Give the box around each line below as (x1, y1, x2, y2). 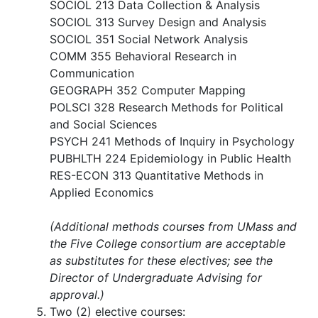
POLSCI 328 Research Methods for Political (50, 100, 283, 114)
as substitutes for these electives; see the (50, 253, 273, 268)
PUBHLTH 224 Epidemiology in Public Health (50, 151, 291, 165)
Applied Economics (50, 185, 153, 199)
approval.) (50, 287, 104, 302)
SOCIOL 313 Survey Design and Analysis (50, 15, 266, 29)
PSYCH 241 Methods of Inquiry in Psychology (50, 134, 295, 148)
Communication (50, 66, 134, 80)
